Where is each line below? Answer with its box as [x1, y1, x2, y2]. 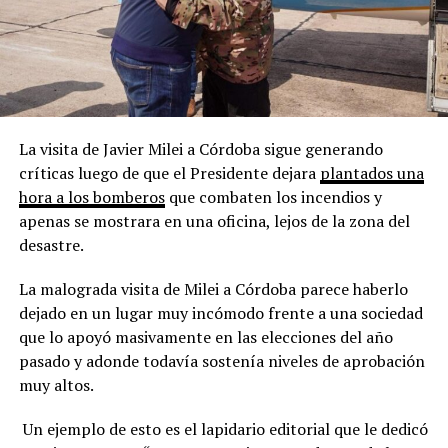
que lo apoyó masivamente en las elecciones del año [18, 326, 393, 349]
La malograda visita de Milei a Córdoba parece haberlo [18, 278, 408, 301]
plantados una [319, 162, 424, 185]
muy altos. [18, 374, 97, 397]
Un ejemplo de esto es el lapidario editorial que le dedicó [18, 418, 428, 441]
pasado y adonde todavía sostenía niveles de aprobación [18, 350, 425, 373]
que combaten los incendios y [164, 186, 382, 209]
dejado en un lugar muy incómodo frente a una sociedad [18, 302, 423, 325]
